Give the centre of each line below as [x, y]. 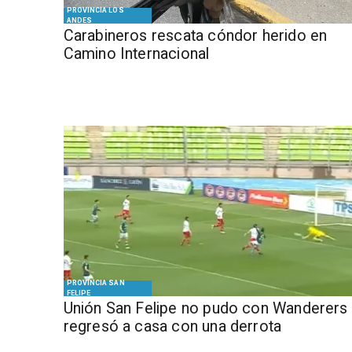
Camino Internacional [136, 53]
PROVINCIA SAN [95, 282]
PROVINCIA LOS [95, 11]
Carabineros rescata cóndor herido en [195, 35]
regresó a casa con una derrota [172, 326]
